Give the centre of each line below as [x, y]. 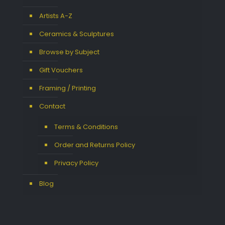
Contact [52, 106]
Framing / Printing [68, 88]
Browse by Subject [69, 52]
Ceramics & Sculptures [77, 34]
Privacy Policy [76, 163]
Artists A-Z [56, 16]
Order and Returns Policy [95, 145]
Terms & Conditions [86, 127]
